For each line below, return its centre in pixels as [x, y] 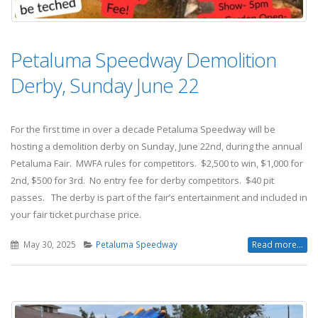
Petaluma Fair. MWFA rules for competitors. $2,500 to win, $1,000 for [157, 163]
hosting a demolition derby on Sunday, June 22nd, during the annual [157, 146]
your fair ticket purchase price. [76, 214]
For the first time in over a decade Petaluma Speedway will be [143, 129]
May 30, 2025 [48, 244]
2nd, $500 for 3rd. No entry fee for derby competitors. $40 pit [142, 180]
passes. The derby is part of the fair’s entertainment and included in [159, 197]
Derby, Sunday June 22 [105, 85]
